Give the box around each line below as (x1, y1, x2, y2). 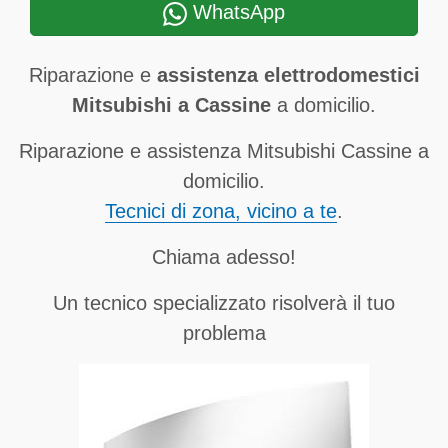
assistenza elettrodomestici (156, 64, 420, 86)
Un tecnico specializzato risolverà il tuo (53, 292, 395, 314)
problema (182, 322, 266, 344)
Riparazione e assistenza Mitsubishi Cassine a (19, 140, 429, 162)
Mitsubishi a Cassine (72, 94, 271, 116)
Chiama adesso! (152, 246, 296, 268)
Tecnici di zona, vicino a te (105, 200, 337, 222)
